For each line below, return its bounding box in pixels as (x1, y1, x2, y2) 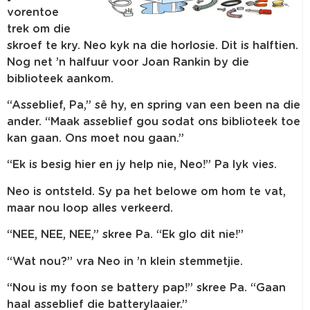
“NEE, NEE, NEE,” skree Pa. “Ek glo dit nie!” (7, 229, 244, 241)
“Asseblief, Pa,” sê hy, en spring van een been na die (7, 100, 300, 111)
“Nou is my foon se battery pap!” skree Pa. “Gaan (7, 282, 286, 294)
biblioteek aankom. (7, 73, 113, 84)
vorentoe (7, 6, 59, 18)
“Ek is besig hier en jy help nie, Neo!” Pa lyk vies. (7, 159, 277, 171)
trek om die (7, 23, 71, 35)
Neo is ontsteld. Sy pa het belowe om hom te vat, (7, 185, 286, 197)
